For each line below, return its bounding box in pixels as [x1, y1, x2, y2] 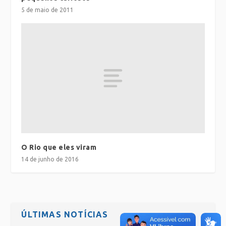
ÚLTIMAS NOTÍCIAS [21, 209, 108, 219]
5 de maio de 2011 [21, 7, 74, 14]
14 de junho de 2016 [21, 155, 79, 162]
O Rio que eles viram [21, 143, 97, 151]
